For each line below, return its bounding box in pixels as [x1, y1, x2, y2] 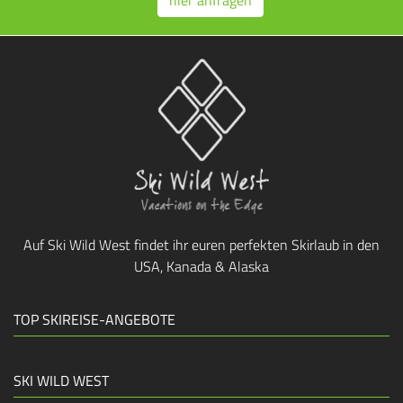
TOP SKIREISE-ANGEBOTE [13, 309, 175, 330]
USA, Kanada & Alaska [134, 255, 269, 277]
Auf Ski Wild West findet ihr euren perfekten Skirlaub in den [23, 234, 380, 255]
